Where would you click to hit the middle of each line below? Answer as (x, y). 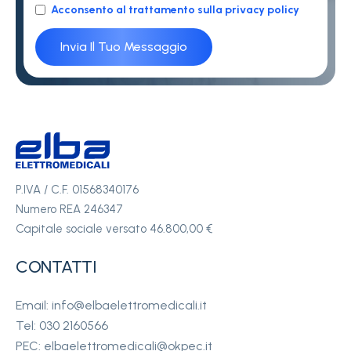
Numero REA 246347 (69, 210)
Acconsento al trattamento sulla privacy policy (175, 10)
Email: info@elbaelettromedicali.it (111, 306)
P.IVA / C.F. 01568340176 (77, 190)
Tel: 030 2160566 (62, 326)
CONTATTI (56, 267)
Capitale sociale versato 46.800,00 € (114, 229)
